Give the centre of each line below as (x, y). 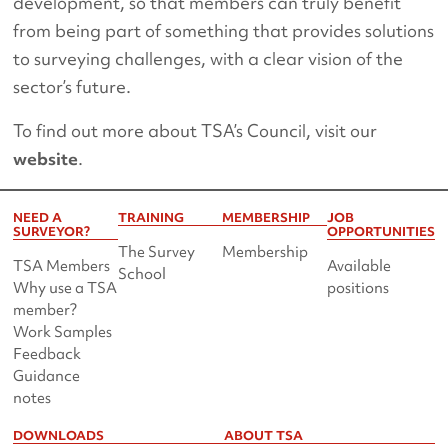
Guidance (47, 376)
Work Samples (63, 332)
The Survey (156, 252)
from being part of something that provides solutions (224, 31)
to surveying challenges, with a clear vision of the (208, 59)
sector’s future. (72, 87)
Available (358, 266)
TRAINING (150, 218)
